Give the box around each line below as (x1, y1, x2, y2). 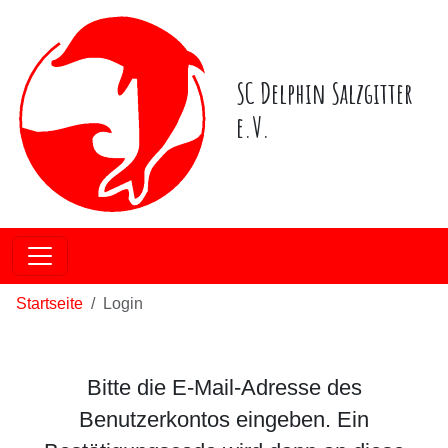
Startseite (16, 295, 83, 312)
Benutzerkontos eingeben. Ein (79, 407, 369, 432)
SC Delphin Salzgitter (236, 75, 413, 111)
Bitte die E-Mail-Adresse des (86, 375, 362, 400)
